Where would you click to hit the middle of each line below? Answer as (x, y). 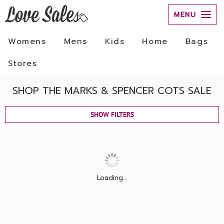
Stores (23, 63)
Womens (27, 41)
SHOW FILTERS (112, 114)
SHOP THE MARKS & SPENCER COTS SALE (112, 90)
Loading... (112, 178)
